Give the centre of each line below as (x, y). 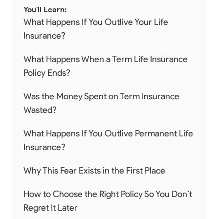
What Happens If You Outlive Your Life (96, 22)
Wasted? (40, 110)
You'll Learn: (45, 9)
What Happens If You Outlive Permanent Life (108, 133)
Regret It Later (51, 208)
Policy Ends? (47, 73)
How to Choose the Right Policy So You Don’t (108, 194)
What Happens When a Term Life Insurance (106, 59)
